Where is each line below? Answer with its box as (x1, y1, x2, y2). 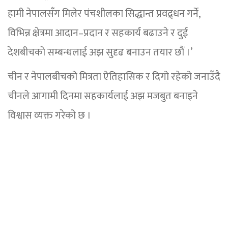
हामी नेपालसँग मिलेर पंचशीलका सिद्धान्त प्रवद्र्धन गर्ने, (8, 5, 200, 23)
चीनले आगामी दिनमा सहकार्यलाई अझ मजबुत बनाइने (8, 88, 198, 105)
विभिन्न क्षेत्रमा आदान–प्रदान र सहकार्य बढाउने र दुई (8, 24, 188, 42)
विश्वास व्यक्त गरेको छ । (8, 107, 91, 125)
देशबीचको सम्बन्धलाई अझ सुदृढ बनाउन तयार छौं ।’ (8, 44, 192, 62)
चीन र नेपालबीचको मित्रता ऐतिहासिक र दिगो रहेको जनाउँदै (8, 68, 220, 86)
